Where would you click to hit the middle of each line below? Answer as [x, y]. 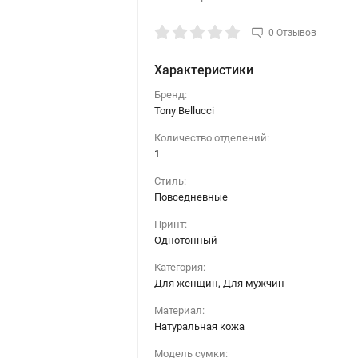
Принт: [170, 224]
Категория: [179, 267]
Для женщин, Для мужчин [219, 283]
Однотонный [185, 240]
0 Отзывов [292, 32]
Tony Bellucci [184, 110]
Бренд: [170, 94]
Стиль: [170, 181]
